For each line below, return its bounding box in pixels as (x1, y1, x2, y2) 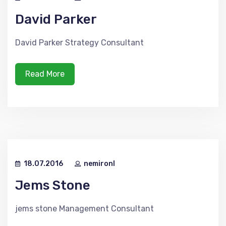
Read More (25, 69, 65, 79)
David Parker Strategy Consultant (15, 38, 144, 48)
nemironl (84, 159, 115, 168)
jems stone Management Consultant (15, 204, 154, 214)
